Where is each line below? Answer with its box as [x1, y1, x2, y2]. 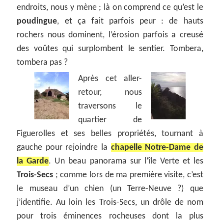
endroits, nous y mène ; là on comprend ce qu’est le [17, 2, 203, 12]
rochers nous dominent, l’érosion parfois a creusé [17, 30, 203, 40]
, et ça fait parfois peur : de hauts [57, 16, 203, 26]
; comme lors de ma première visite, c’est [53, 170, 203, 180]
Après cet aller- [78, 74, 142, 83]
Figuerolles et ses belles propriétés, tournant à [17, 129, 203, 138]
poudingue [17, 16, 57, 26]
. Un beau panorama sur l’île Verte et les [49, 156, 203, 166]
